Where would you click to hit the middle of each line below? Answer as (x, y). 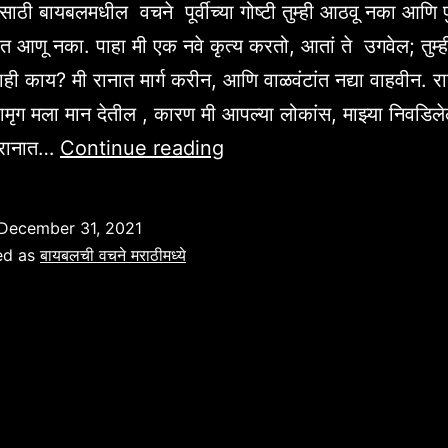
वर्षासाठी (252, 181)
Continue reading (142, 148)
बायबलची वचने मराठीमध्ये (113, 255)
